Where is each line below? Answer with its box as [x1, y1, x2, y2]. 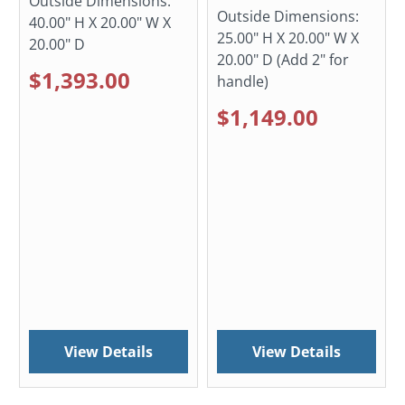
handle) [217, 71, 268, 92]
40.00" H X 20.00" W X [29, 13, 172, 33]
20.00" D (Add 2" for [217, 50, 349, 71]
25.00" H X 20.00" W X [217, 28, 359, 49]
